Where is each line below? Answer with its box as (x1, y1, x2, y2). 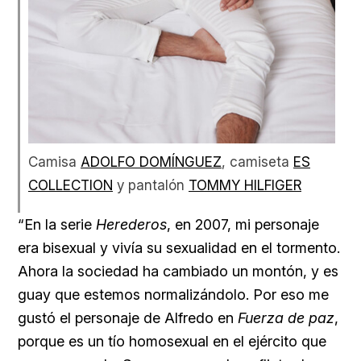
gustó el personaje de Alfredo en (18, 309, 238, 326)
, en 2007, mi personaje (167, 215, 319, 233)
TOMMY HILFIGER (189, 176, 301, 193)
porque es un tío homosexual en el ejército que (18, 332, 326, 350)
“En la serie (18, 215, 96, 233)
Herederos (96, 215, 167, 233)
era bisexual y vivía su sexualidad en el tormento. (18, 239, 340, 256)
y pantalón (113, 176, 189, 193)
